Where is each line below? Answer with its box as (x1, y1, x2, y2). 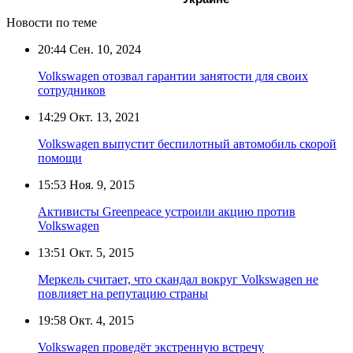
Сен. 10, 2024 (66, 43, 141, 57)
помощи (38, 151, 82, 165)
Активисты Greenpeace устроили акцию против (38, 205, 295, 219)
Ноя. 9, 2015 (66, 178, 135, 192)
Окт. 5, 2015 (66, 246, 134, 260)
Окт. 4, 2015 (66, 314, 134, 328)
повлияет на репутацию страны (38, 287, 208, 301)
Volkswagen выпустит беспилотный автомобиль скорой (38, 137, 336, 151)
